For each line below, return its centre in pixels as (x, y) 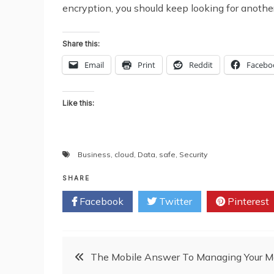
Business (94, 155)
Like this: (78, 103)
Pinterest (247, 202)
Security (193, 155)
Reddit (201, 65)
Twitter (174, 202)
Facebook (100, 202)
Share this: (81, 44)
